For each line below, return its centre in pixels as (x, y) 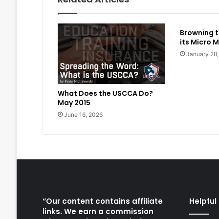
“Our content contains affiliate (102, 201)
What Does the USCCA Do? (105, 94)
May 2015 (74, 103)
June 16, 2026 (83, 115)
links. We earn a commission (98, 212)
